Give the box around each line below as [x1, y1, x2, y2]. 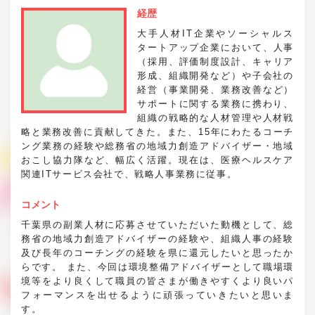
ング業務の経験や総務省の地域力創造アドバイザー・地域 [21, 140, 294, 151]
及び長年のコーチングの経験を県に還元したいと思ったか [21, 247, 294, 258]
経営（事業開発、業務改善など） [137, 84, 294, 95]
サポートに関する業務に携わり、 [137, 98, 294, 109]
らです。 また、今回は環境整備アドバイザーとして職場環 [21, 261, 294, 272]
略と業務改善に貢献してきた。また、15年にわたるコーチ [21, 126, 294, 137]
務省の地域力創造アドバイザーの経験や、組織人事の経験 [21, 233, 294, 244]
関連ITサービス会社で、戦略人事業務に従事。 [21, 168, 238, 179]
